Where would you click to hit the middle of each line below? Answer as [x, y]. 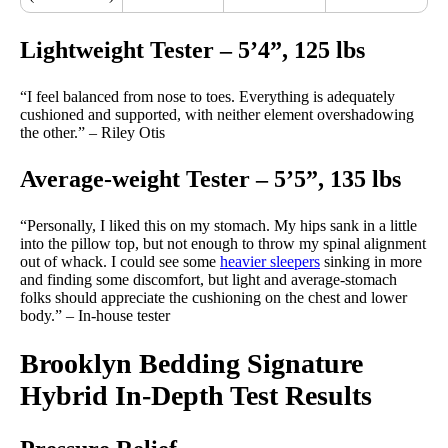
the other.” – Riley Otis [92, 133]
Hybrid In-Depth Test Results [196, 396]
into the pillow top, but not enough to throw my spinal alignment [223, 244]
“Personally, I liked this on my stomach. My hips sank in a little [218, 226]
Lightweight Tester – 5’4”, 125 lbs [192, 50]
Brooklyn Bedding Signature [191, 364]
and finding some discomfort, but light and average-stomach [208, 280]
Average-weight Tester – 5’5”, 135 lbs [213, 179]
